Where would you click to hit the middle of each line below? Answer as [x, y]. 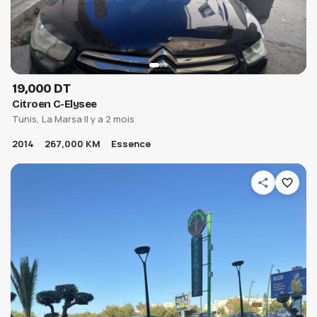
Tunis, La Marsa [47, 119]
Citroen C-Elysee [54, 104]
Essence [131, 143]
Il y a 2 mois [110, 119]
